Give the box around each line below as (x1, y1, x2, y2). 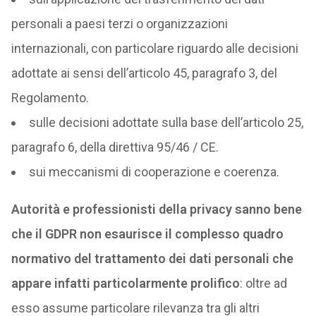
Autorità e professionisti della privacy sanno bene (11, 202, 302, 217)
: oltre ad (239, 276, 287, 291)
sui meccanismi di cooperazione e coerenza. (28, 164, 279, 179)
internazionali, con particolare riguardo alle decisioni (11, 41, 298, 56)
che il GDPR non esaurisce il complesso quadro (11, 226, 284, 241)
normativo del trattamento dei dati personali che (11, 251, 293, 266)
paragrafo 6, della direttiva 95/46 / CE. (11, 140, 219, 154)
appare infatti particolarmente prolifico (11, 276, 240, 291)
